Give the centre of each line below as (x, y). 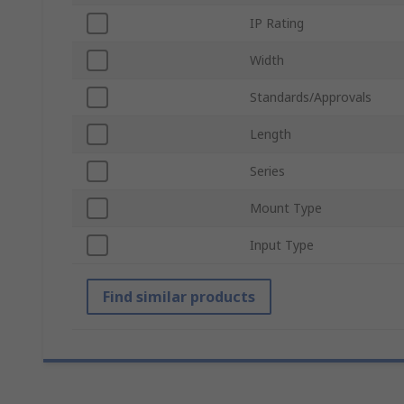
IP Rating (277, 23)
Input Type (282, 245)
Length (271, 134)
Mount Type (286, 208)
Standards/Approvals (311, 97)
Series (267, 171)
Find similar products (179, 297)
